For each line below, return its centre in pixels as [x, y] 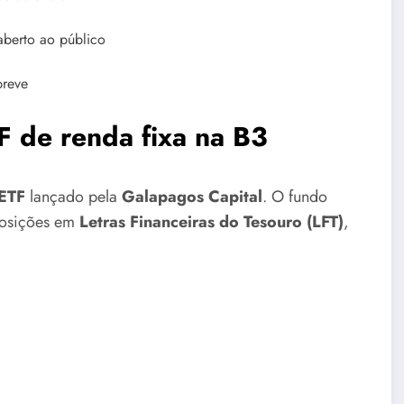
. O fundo [295, 196]
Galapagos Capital [192, 196]
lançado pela [73, 196]
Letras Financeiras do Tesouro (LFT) [211, 221]
